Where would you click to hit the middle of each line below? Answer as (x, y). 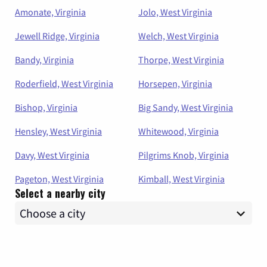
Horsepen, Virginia (175, 84)
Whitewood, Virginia (178, 131)
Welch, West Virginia (178, 36)
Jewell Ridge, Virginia (57, 36)
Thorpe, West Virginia (181, 60)
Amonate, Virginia (50, 12)
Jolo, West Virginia (175, 12)
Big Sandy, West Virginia (186, 108)
